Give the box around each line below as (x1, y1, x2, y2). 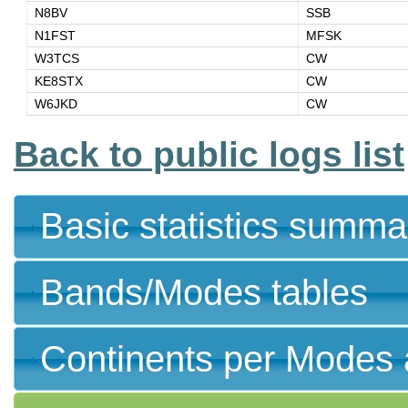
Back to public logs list (14, 135, 404, 175)
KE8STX (34, 74, 83, 89)
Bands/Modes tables (40, 272, 369, 313)
